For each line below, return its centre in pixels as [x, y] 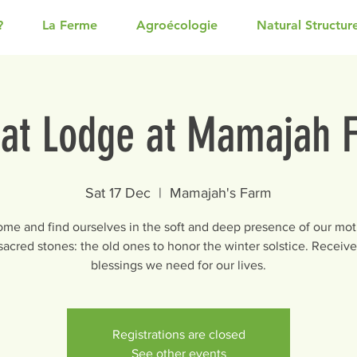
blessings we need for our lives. [178, 265]
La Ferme [70, 25]
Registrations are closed [178, 334]
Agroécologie [177, 25]
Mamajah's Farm [221, 193]
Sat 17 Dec [118, 193]
